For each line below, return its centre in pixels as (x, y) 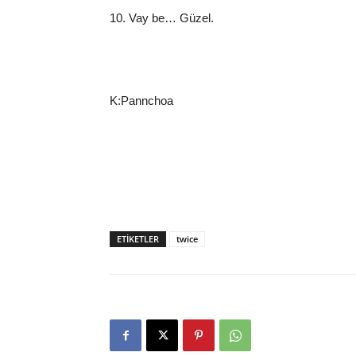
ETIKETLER (138, 239)
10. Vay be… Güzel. (162, 18)
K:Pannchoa (141, 101)
